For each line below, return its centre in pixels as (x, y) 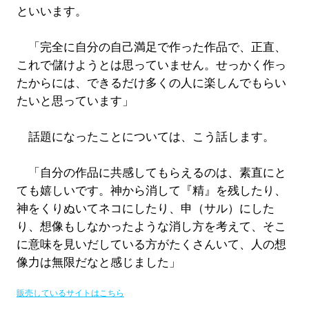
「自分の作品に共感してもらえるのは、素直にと (151, 173)
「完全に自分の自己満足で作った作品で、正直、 (151, 48)
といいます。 (51, 12)
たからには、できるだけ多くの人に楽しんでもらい (151, 83)
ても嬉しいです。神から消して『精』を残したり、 (151, 191)
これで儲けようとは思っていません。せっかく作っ (151, 66)
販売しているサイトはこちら (70, 293)
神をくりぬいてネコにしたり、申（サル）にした (145, 209)
